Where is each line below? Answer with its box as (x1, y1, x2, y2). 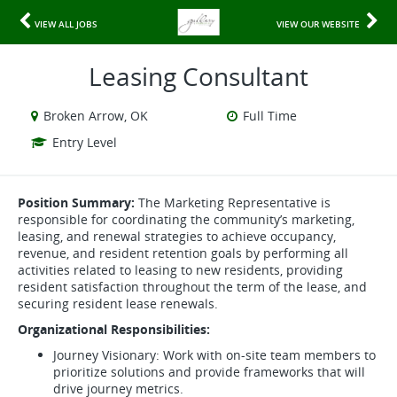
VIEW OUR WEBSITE (276, 18, 360, 30)
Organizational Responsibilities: (18, 321, 210, 338)
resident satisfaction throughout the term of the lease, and (18, 278, 367, 295)
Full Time (242, 107, 297, 124)
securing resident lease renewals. (18, 295, 218, 312)
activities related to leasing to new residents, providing (18, 261, 343, 278)
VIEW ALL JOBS (35, 18, 97, 30)
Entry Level (52, 134, 117, 151)
